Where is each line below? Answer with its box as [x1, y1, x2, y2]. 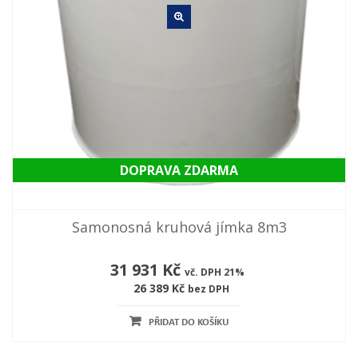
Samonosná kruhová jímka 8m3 [71, 217, 287, 237]
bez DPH [187, 282, 229, 296]
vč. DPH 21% [184, 265, 245, 280]
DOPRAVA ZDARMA [120, 161, 238, 180]
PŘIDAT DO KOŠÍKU [149, 317, 229, 328]
